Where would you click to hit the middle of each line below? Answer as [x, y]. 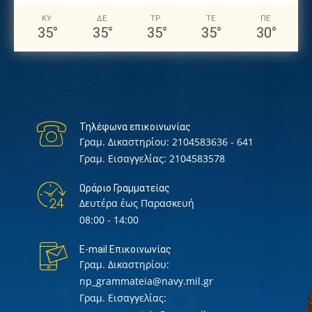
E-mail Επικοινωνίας [125, 249]
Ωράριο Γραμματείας [125, 188]
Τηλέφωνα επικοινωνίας [135, 126]
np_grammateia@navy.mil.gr [146, 281]
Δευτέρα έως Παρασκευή [137, 203]
